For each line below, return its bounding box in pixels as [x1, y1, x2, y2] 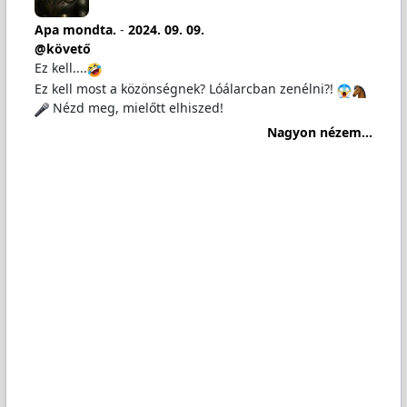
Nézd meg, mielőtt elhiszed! [48, 99, 223, 117]
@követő [34, 40, 91, 58]
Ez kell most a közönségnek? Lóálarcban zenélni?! [34, 80, 337, 98]
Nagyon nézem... [267, 123, 373, 141]
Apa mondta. [34, 21, 116, 39]
